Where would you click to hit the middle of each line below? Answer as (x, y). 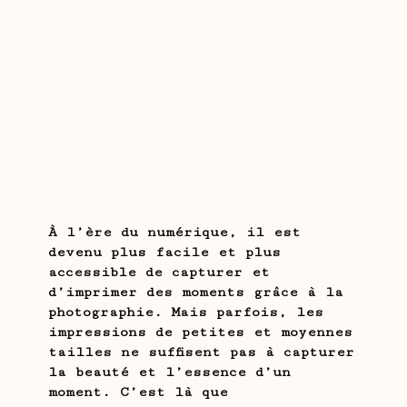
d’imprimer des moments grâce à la (195, 292)
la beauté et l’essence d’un (169, 372)
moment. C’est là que (138, 392)
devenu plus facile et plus (164, 252)
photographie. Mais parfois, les (185, 312)
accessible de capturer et (159, 272)
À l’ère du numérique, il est (174, 232)
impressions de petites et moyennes (200, 332)
